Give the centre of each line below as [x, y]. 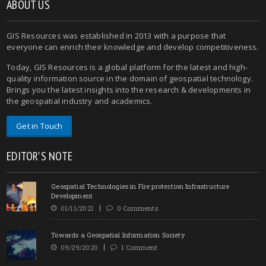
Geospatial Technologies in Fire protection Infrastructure [140, 186]
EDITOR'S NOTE [39, 156]
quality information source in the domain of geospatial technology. [130, 78]
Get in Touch [39, 126]
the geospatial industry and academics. [80, 101]
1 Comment [137, 247]
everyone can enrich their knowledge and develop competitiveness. [133, 47]
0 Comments [135, 208]
